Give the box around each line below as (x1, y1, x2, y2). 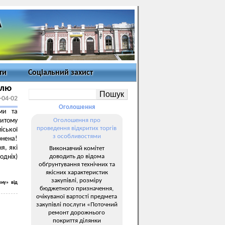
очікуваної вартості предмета (36, 193, 117, 200)
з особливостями (52, 133, 101, 140)
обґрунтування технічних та (38, 161, 115, 168)
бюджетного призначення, (40, 185, 114, 192)
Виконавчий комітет (49, 145, 104, 152)
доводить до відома (49, 153, 104, 160)
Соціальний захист (28, 69, 93, 77)
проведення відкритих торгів (37, 125, 117, 132)
